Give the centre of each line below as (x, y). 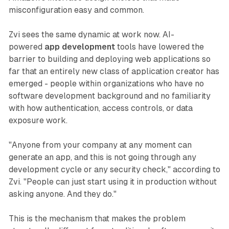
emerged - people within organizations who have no (106, 84)
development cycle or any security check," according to (114, 170)
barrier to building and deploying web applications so (109, 59)
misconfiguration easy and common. (76, 10)
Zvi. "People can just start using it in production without (112, 182)
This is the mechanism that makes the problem (97, 219)
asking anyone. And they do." (62, 194)
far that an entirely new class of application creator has (114, 72)
